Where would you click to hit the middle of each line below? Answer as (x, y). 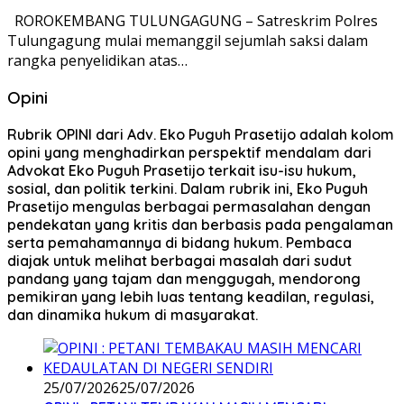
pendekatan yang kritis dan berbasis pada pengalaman (200, 225)
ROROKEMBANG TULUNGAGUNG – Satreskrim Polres (193, 20)
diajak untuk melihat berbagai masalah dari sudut (179, 261)
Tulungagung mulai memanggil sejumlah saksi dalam (188, 40)
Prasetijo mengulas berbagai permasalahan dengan (189, 207)
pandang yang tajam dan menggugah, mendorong (184, 279)
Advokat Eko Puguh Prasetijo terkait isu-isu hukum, (182, 171)
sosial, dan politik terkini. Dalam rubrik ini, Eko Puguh (188, 189)
